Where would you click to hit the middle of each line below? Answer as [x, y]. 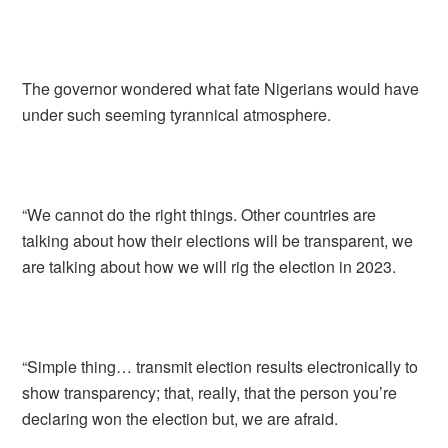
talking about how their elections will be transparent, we [218, 240]
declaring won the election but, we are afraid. [180, 418]
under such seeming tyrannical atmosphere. [177, 114]
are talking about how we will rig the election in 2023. [209, 266]
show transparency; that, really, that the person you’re [210, 392]
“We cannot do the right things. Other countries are [199, 214]
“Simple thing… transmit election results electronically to [220, 366]
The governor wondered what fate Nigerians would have [221, 88]
